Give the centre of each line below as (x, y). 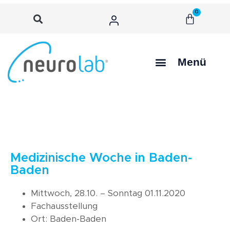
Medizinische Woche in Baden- (101, 158)
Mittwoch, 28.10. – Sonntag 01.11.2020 (108, 193)
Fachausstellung (64, 206)
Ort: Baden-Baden (69, 219)
